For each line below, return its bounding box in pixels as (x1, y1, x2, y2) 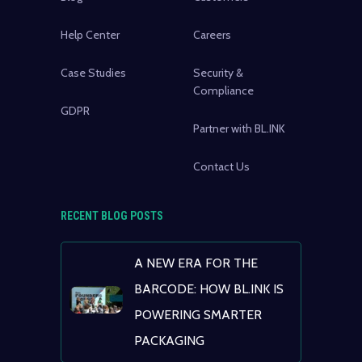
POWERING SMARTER (134, 306, 262, 322)
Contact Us (193, 158, 250, 174)
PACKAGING (134, 332, 204, 348)
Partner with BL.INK (193, 120, 285, 136)
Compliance (193, 82, 254, 98)
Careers (193, 27, 231, 42)
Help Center (61, 27, 120, 42)
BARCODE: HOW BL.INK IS (134, 280, 284, 297)
